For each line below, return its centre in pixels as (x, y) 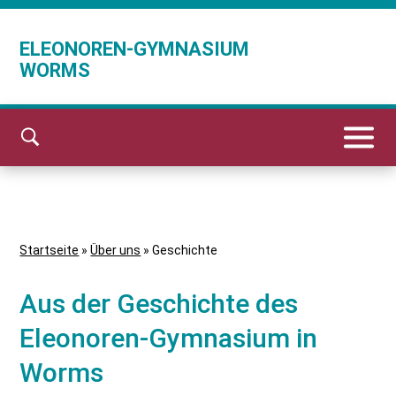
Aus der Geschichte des (159, 304)
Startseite (49, 250)
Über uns (116, 250)
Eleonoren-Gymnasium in (169, 338)
